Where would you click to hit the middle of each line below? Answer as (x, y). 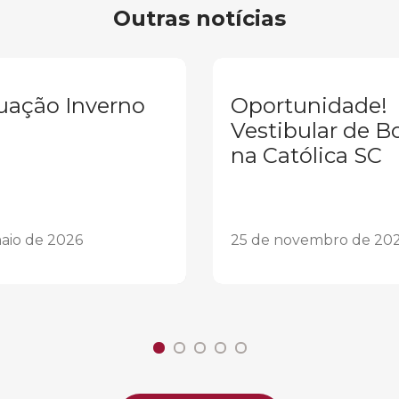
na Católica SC (306, 156)
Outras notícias (199, 19)
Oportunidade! (309, 106)
